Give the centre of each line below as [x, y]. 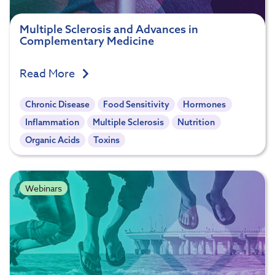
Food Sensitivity [137, 105]
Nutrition [196, 122]
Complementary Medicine [87, 41]
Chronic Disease [58, 105]
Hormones [205, 105]
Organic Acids [53, 140]
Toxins [107, 140]
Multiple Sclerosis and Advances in [109, 29]
